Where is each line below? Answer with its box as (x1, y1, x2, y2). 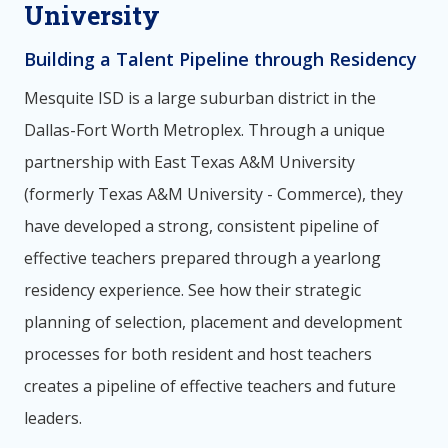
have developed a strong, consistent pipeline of (24, 214, 379, 237)
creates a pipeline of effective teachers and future (24, 374, 396, 397)
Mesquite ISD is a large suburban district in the (24, 86, 376, 109)
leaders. (24, 406, 82, 429)
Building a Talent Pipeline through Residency (24, 46, 417, 71)
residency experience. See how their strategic (24, 278, 361, 301)
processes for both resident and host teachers (24, 342, 372, 365)
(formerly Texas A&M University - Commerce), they (24, 182, 403, 205)
